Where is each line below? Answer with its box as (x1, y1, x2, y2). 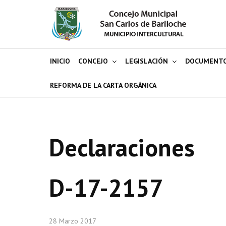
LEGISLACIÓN (125, 56, 168, 66)
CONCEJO (78, 56, 108, 66)
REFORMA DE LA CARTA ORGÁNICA (50, 81, 156, 90)
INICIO (50, 56, 70, 66)
